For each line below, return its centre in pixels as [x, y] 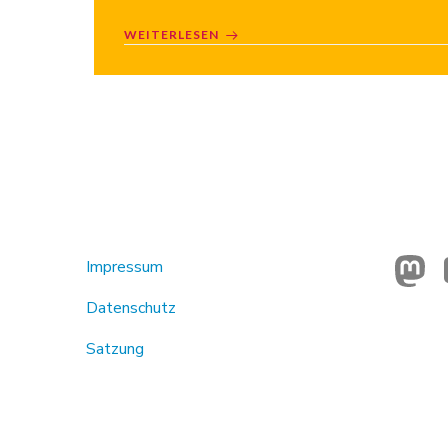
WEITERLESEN [171, 34]
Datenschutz [131, 308]
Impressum [124, 267]
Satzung [115, 349]
